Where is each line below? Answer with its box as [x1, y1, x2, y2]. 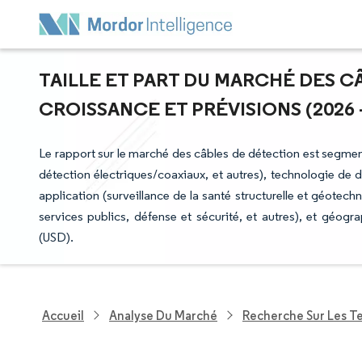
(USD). [39, 229, 74, 245]
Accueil [42, 307, 84, 323]
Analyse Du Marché [109, 307, 217, 323]
